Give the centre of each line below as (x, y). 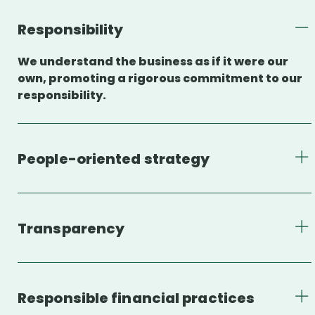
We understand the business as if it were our (153, 61)
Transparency (71, 228)
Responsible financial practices (136, 298)
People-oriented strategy (114, 159)
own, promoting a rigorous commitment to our (160, 78)
